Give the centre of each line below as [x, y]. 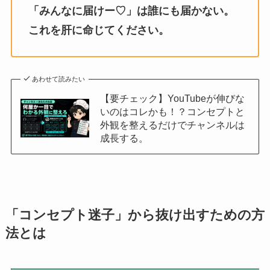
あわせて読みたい [59, 79]
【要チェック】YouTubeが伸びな [172, 98]
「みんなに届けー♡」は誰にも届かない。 [131, 11]
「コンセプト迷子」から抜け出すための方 [135, 215]
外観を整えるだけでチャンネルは [172, 124]
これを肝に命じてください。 [99, 30]
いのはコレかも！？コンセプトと [172, 111]
